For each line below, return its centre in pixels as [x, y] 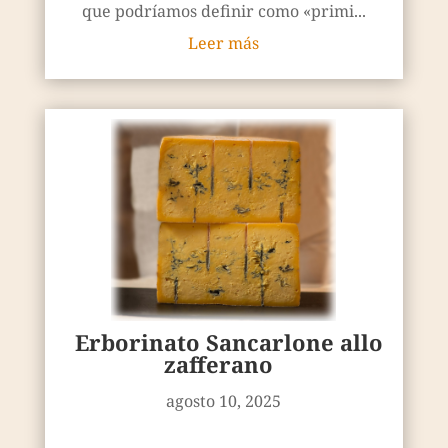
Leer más [224, 42]
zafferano [219, 364]
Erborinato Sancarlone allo [228, 342]
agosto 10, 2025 [224, 401]
